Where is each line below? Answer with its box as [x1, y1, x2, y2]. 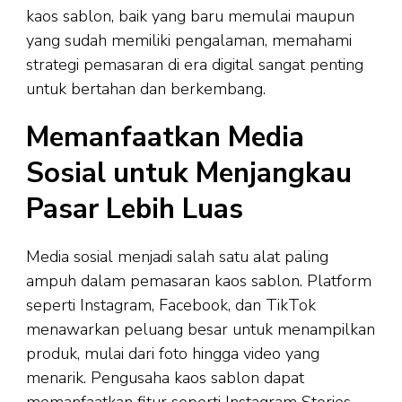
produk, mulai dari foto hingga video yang [26, 343, 319, 365]
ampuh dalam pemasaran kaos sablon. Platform [26, 270, 371, 293]
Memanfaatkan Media [26, 118, 304, 157]
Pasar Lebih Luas [26, 190, 243, 229]
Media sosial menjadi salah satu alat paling [26, 246, 328, 268]
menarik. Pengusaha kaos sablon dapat [26, 367, 304, 389]
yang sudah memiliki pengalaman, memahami [26, 30, 352, 51]
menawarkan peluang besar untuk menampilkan [26, 319, 375, 341]
